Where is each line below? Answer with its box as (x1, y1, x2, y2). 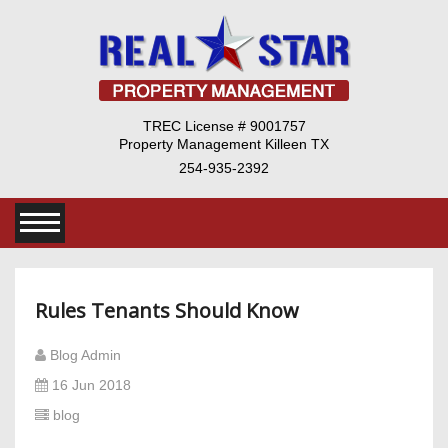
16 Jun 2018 (48, 377, 139, 394)
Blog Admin (46, 347, 129, 364)
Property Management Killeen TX (119, 136, 329, 152)
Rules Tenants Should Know (35, 296, 299, 324)
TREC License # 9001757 (142, 118, 306, 134)
